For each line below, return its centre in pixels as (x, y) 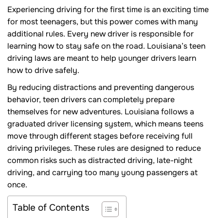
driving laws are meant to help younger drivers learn (102, 58)
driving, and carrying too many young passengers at (102, 173)
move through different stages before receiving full (100, 136)
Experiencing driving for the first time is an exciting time (108, 10)
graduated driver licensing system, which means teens (105, 124)
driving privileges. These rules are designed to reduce (104, 148)
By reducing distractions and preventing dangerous (101, 88)
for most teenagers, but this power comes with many (103, 22)
